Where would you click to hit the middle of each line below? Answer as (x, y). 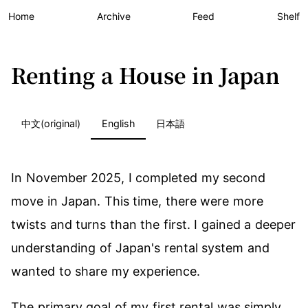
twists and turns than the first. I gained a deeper (153, 224)
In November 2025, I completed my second (139, 178)
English (118, 123)
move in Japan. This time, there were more (137, 201)
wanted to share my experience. (106, 271)
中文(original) (51, 123)
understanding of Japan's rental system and (140, 248)
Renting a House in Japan (146, 75)
